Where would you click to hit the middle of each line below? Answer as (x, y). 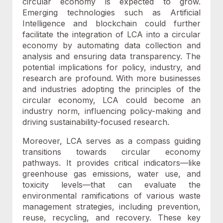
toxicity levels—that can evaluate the (111, 185)
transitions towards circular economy (111, 152)
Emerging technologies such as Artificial (111, 12)
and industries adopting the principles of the (111, 89)
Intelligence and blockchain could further (111, 23)
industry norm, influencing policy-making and (111, 111)
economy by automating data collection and (111, 45)
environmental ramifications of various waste (111, 196)
